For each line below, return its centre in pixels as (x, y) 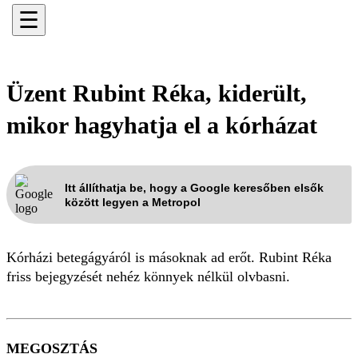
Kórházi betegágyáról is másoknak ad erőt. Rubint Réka (169, 257)
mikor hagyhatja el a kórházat (162, 125)
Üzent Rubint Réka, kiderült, (157, 93)
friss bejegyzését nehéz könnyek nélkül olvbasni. (148, 276)
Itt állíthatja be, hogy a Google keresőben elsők (194, 187)
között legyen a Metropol (133, 202)
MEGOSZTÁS (52, 348)
